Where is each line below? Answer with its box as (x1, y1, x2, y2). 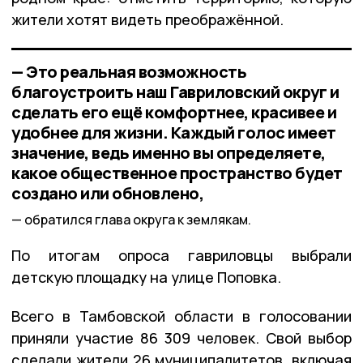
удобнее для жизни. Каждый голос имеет (11, 121, 336, 143)
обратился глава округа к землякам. (24, 211, 251, 229)
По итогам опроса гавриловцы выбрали (11, 246, 352, 266)
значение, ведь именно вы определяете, (11, 141, 326, 164)
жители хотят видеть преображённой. (11, 9, 284, 29)
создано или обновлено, (11, 181, 203, 204)
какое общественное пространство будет (11, 161, 343, 184)
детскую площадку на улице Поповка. (11, 267, 281, 288)
